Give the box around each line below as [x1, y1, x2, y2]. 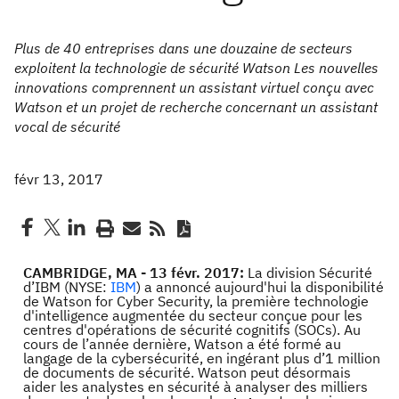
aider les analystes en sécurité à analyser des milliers [23, 378, 368, 395]
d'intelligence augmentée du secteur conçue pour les [23, 306, 362, 324]
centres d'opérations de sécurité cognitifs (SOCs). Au [23, 321, 361, 338]
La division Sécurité [248, 264, 372, 281]
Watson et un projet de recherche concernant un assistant [14, 98, 378, 116]
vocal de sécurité [14, 118, 120, 135]
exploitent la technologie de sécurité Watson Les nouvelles [14, 59, 379, 77]
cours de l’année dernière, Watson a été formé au [23, 335, 341, 353]
